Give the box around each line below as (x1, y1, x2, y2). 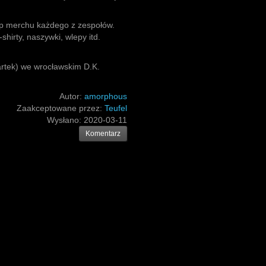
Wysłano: (47, 115, 84, 125)
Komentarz (85, 129, 121, 138)
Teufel (104, 103, 127, 113)
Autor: (59, 91, 84, 101)
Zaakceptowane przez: (17, 103, 104, 113)
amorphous (84, 91, 127, 101)
